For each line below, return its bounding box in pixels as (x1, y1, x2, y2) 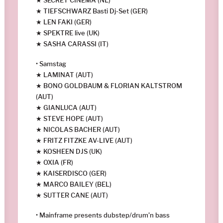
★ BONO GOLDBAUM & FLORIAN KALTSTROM (36, 81, 182, 90)
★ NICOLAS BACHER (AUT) (36, 125, 120, 133)
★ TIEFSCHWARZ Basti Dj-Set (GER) (36, 6, 148, 15)
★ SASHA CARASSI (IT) (36, 39, 109, 48)
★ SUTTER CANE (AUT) (36, 191, 108, 199)
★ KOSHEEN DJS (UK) (36, 147, 102, 155)
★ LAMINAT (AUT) (36, 70, 93, 79)
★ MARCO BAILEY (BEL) (36, 180, 111, 188)
